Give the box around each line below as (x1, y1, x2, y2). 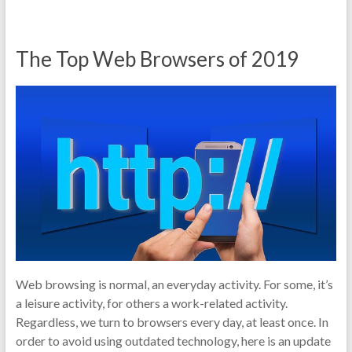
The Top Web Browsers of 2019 (15, 46, 299, 71)
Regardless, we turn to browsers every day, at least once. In (15, 314, 328, 330)
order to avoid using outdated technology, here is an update (15, 333, 331, 349)
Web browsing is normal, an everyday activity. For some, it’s (15, 277, 333, 292)
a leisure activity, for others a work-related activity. (15, 295, 288, 311)
